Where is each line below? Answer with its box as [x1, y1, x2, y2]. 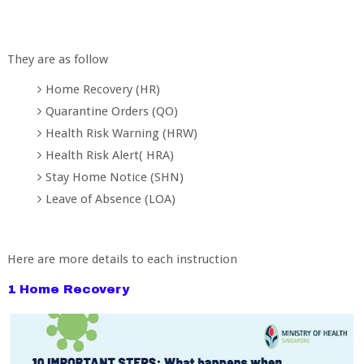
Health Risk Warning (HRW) [45, 126, 198, 141]
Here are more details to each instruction [6, 251, 237, 266]
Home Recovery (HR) [45, 82, 161, 97]
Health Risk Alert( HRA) [45, 148, 175, 162]
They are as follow [6, 52, 108, 67]
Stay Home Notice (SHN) [45, 170, 184, 184]
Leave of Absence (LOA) [45, 192, 176, 206]
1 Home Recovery [6, 282, 129, 296]
